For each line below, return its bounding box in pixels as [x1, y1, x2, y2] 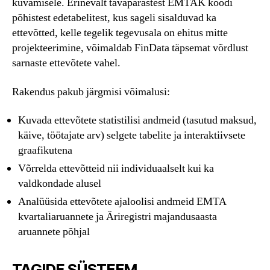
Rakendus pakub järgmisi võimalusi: [12, 84, 170, 99]
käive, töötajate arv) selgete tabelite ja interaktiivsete [18, 128, 245, 143]
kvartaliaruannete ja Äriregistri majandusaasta [18, 210, 217, 224]
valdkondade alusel [18, 177, 101, 191]
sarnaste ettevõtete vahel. [12, 56, 121, 71]
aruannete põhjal [18, 225, 90, 239]
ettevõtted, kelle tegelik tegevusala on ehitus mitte [12, 26, 228, 40]
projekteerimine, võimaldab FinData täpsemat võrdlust [12, 41, 248, 55]
